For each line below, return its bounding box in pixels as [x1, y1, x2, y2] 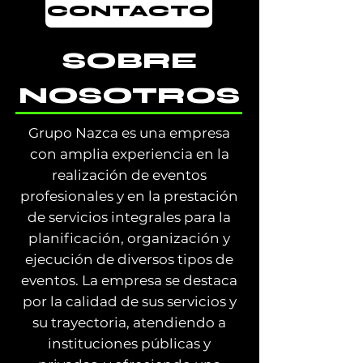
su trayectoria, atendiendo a [32, 314, 226, 331]
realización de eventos [52, 167, 207, 183]
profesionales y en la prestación [20, 188, 238, 204]
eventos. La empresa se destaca [21, 272, 237, 288]
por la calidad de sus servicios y [22, 293, 237, 310]
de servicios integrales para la [28, 209, 231, 225]
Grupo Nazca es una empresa [28, 125, 230, 141]
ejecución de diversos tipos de [25, 251, 233, 267]
